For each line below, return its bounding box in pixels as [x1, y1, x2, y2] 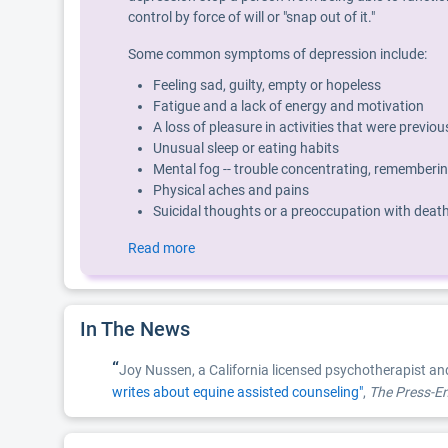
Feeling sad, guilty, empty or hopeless [153, 77, 381, 93]
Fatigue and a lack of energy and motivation [153, 98, 424, 114]
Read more [128, 240, 195, 256]
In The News [80, 317, 195, 341]
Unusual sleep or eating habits [153, 140, 339, 156]
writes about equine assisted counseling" [112, 384, 363, 400]
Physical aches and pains [153, 182, 309, 198]
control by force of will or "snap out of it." [128, 9, 375, 25]
